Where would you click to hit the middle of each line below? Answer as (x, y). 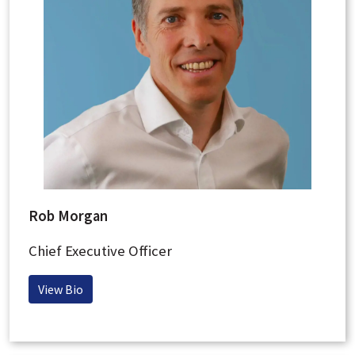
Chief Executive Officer (100, 251)
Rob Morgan (68, 216)
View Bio (61, 290)
